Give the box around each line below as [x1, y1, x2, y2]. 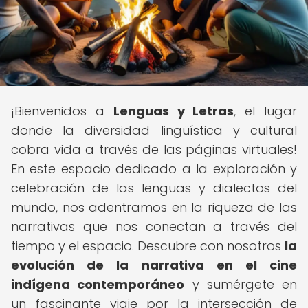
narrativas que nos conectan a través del [11, 218, 297, 235]
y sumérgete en [184, 276, 297, 293]
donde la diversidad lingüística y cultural [11, 122, 297, 139]
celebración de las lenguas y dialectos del [11, 179, 297, 197]
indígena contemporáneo [11, 276, 185, 293]
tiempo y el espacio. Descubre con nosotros [11, 237, 285, 254]
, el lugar [234, 102, 298, 120]
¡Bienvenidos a [11, 102, 113, 120]
